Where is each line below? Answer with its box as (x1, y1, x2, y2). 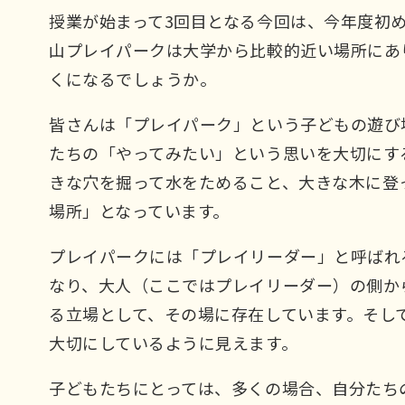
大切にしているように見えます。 (49, 331, 298, 355)
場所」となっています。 (49, 199, 230, 223)
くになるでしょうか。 (49, 67, 217, 91)
